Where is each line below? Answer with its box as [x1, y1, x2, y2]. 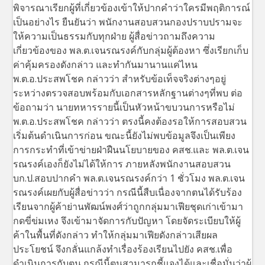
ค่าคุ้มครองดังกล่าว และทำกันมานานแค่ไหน [13, 57, 198, 71]
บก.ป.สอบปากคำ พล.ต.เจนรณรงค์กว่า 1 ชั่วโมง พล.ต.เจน [13, 171, 245, 185]
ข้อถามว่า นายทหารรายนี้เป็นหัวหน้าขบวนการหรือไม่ [13, 100, 235, 114]
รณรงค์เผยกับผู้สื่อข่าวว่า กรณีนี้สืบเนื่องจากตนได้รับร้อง [13, 185, 243, 199]
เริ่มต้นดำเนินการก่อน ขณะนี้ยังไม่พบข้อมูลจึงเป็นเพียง [13, 128, 236, 142]
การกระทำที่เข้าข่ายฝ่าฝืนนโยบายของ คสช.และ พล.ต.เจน [13, 143, 250, 156]
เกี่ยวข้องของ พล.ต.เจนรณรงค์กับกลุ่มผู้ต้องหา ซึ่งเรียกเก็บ [13, 43, 249, 57]
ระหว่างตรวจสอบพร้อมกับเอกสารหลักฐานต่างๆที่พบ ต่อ [13, 86, 243, 99]
